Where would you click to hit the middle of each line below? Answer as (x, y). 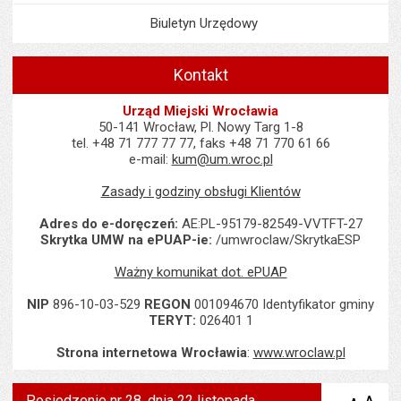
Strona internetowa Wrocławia (151, 353)
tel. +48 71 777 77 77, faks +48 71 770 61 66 (200, 143)
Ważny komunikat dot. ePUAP (200, 272)
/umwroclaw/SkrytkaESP (288, 240)
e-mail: (150, 159)
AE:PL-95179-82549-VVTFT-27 (270, 224)
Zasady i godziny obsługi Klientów (200, 192)
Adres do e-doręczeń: (108, 224)
